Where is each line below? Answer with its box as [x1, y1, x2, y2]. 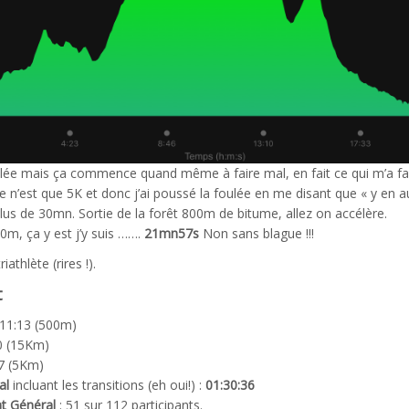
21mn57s [144, 225, 199, 243]
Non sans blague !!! [199, 225, 314, 243]
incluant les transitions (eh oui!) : [9, 376, 205, 394]
